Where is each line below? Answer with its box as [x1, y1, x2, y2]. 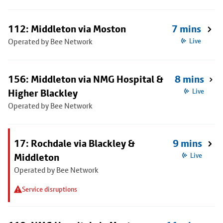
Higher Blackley [8, 87, 78, 99]
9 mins [172, 137, 202, 149]
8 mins [175, 73, 205, 85]
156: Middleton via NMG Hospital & [8, 73, 163, 85]
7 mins [172, 23, 201, 35]
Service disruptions [22, 185, 77, 193]
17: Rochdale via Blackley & [14, 137, 135, 149]
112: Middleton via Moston [8, 23, 126, 35]
